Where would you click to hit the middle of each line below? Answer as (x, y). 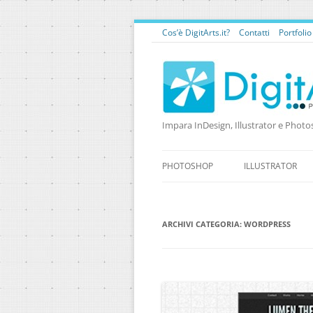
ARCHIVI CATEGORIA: (203, 224)
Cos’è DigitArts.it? (196, 32)
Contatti (254, 32)
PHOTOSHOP (188, 166)
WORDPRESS (267, 224)
